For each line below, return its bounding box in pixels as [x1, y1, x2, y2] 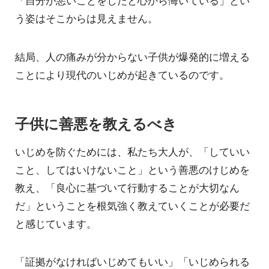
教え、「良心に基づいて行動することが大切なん [15, 180, 240, 195]
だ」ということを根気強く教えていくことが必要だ [15, 198, 250, 213]
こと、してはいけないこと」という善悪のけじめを [15, 162, 250, 177]
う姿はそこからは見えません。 [15, 11, 158, 26]
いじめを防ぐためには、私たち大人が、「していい [15, 144, 250, 159]
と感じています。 [15, 216, 97, 231]
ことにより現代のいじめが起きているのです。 [15, 67, 229, 82]
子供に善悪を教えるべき [15, 112, 177, 133]
